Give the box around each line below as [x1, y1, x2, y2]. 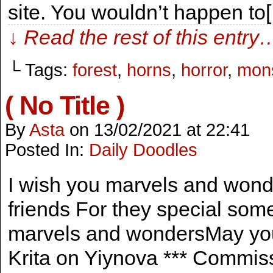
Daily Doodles [89, 140, 197, 160]
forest [73, 60, 117, 80]
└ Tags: [8, 60, 73, 80]
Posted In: [5, 140, 89, 160]
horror [181, 60, 227, 80]
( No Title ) [5, 91, 124, 120]
